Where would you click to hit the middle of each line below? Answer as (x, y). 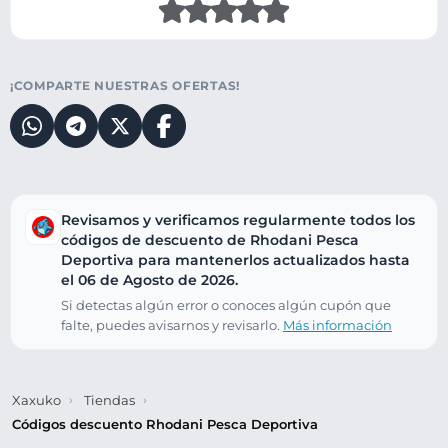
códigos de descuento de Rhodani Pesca (210, 239)
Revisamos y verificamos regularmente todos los (238, 219)
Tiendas (109, 399)
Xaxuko (36, 399)
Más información (337, 324)
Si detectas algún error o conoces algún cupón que (226, 304)
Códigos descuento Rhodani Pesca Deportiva (165, 423)
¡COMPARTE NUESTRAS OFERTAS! (125, 86)
